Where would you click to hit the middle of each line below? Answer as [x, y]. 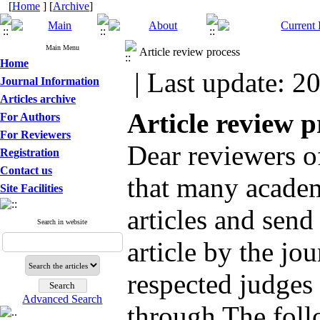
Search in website [62, 222]
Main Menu [62, 47]
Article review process [190, 52]
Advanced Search [62, 299]
